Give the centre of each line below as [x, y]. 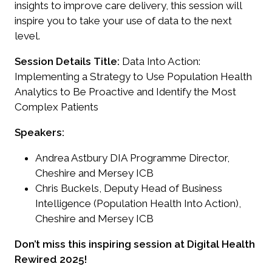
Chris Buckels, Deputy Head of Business [129, 189]
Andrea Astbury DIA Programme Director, [133, 158]
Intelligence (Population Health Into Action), [138, 204]
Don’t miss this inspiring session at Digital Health [135, 244]
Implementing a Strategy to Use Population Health [133, 77]
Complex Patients [56, 107]
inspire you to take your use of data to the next [123, 20]
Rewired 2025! [51, 260]
